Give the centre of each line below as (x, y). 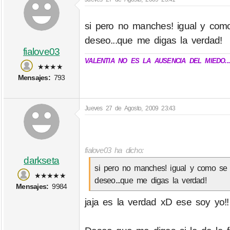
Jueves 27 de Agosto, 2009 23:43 (130, 108)
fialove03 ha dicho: (114, 150)
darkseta (42, 161)
